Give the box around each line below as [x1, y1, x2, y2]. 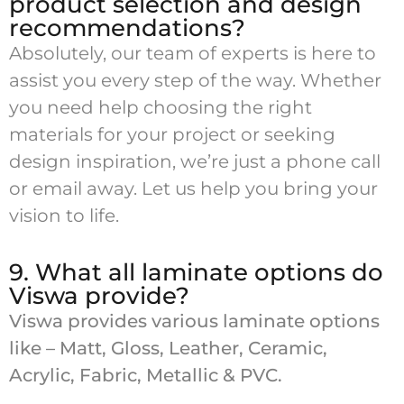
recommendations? [9, 14, 245, 43]
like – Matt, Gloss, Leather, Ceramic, [9, 336, 327, 359]
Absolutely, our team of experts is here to [9, 42, 376, 65]
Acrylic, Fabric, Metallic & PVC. [9, 363, 282, 386]
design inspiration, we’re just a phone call [9, 151, 381, 173]
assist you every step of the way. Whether [9, 69, 381, 92]
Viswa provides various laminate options [9, 309, 380, 332]
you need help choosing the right [9, 96, 312, 119]
